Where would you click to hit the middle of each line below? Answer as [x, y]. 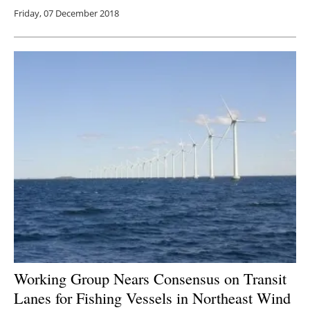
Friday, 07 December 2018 [66, 13]
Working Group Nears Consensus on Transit [150, 278]
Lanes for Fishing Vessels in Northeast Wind [152, 297]
